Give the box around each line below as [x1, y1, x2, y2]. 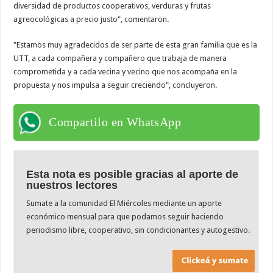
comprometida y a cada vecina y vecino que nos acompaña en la [13, 66, 238, 76]
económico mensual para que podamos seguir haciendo [26, 211, 224, 221]
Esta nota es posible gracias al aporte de [26, 168, 239, 180]
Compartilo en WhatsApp [49, 115, 182, 129]
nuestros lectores [26, 179, 118, 191]
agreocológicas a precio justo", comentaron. [13, 14, 169, 24]
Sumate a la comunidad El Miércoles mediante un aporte [26, 198, 222, 208]
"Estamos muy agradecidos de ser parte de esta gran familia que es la [13, 40, 258, 49]
